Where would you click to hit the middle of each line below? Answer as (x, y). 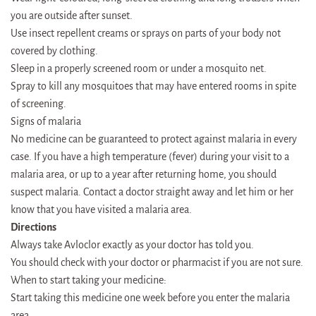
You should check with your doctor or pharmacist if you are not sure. (157, 262)
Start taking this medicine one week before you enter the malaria (150, 297)
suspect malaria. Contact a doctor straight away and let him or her (152, 192)
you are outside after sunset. (72, 15)
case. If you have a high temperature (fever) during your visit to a (150, 156)
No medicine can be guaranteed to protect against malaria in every (154, 139)
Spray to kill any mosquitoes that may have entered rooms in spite (153, 86)
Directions (34, 227)
